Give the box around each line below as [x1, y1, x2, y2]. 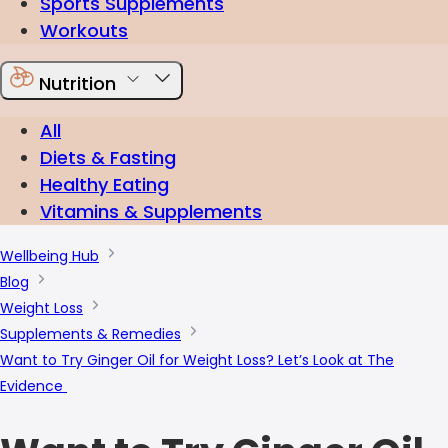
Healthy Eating [40, 172, 169, 197]
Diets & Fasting [40, 145, 176, 170]
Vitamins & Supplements [40, 199, 262, 224]
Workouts [40, 18, 128, 43]
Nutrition [39, 71, 116, 96]
